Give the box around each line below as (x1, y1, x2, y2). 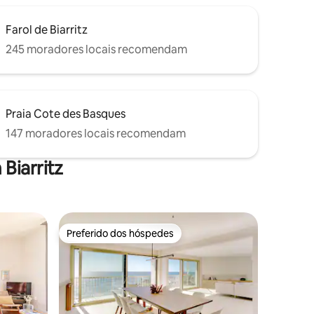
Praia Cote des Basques (6, 106, 125, 121)
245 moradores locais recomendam (6, 41, 187, 57)
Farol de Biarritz (6, 22, 88, 37)
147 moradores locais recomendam (6, 125, 186, 141)
